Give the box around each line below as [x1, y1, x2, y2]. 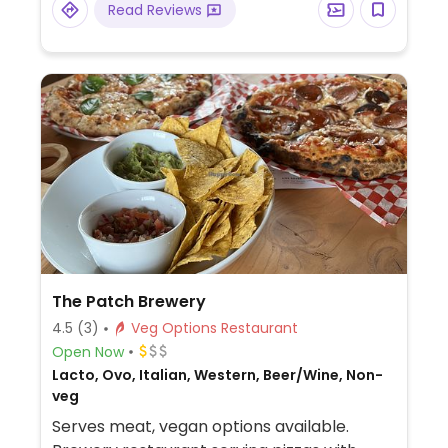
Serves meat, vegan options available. [51, 415, 349, 438]
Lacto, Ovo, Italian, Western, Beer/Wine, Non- [51, 365, 383, 385]
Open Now [51, 341, 124, 362]
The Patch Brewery [51, 290, 206, 313]
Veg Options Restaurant [220, 318, 298, 338]
